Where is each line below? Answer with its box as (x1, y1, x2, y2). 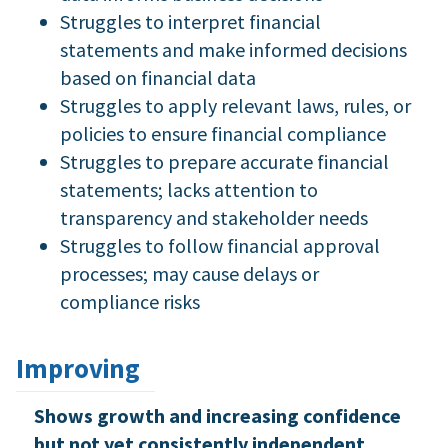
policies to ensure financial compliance (59, 120, 386, 146)
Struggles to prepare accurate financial (59, 148, 389, 174)
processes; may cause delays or (59, 260, 319, 286)
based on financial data (59, 64, 256, 90)
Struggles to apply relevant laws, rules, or (59, 92, 411, 118)
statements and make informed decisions (59, 36, 407, 62)
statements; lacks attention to (59, 176, 318, 202)
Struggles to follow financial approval (59, 232, 380, 258)
